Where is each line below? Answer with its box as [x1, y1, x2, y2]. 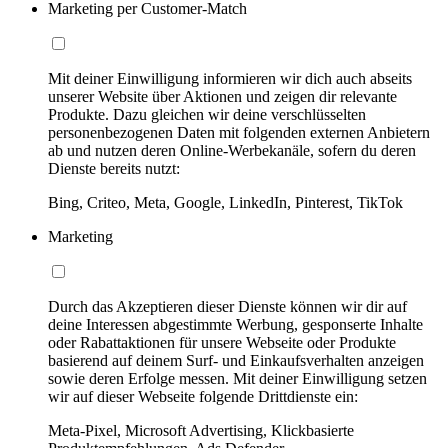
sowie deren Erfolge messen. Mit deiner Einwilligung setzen [48, 369, 427, 387]
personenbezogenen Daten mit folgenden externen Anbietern [48, 123, 430, 141]
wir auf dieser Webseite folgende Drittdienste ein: [48, 387, 358, 405]
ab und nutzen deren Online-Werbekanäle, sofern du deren [48, 141, 416, 159]
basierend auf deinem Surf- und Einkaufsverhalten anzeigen [48, 351, 424, 369]
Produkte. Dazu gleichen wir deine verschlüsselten [48, 105, 366, 123]
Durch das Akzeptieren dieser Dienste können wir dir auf [48, 297, 407, 315]
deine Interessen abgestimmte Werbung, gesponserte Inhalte [48, 315, 423, 333]
